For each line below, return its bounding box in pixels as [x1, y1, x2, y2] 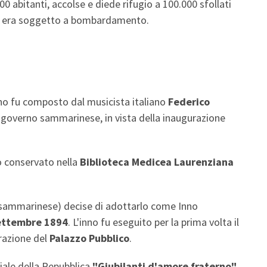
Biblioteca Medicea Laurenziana [80, 154, 234, 169]
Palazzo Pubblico [49, 231, 129, 245]
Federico [168, 94, 210, 108]
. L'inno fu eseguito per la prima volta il [68, 215, 239, 229]
